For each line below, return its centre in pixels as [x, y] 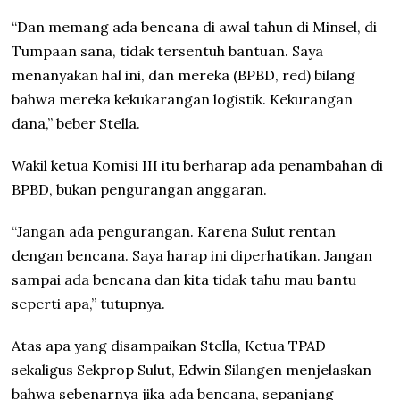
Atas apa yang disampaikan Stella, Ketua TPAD [169, 346]
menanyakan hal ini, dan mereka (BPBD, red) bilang [184, 75]
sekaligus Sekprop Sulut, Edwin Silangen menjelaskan [192, 370]
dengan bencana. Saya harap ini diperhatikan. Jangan [192, 256]
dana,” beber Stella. [76, 124]
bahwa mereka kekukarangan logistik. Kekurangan [183, 100]
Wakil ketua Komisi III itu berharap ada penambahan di [198, 166]
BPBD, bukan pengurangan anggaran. [140, 190]
